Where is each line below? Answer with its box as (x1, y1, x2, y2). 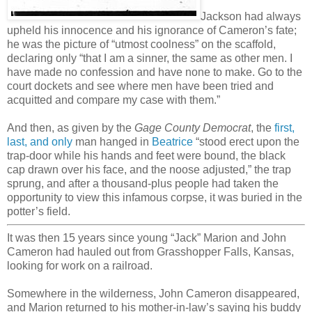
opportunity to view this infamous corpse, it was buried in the (7, 191, 302, 203)
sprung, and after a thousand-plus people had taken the (7, 177, 279, 189)
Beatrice (152, 135, 193, 148)
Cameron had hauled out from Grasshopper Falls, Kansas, (7, 245, 294, 258)
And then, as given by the (7, 121, 134, 134)
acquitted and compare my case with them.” (7, 93, 220, 106)
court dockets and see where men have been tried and (7, 79, 274, 92)
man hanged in (72, 135, 152, 148)
